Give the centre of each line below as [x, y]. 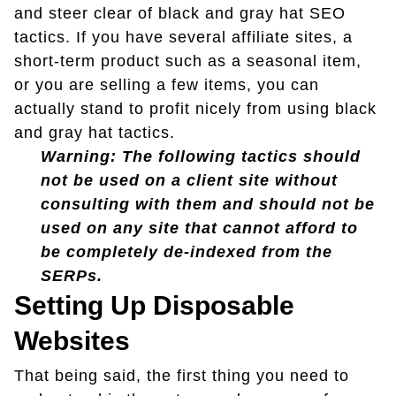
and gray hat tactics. [95, 133]
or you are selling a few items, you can [167, 85]
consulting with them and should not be [208, 205]
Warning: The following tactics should [201, 157]
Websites [72, 341]
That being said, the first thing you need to [182, 376]
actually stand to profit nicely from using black [195, 109]
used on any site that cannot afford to [199, 228]
